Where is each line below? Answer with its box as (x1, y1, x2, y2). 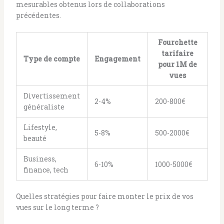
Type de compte (23, 54, 80, 64)
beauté (23, 133, 46, 143)
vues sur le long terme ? (15, 202, 99, 212)
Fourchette (157, 37, 197, 47)
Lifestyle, (23, 122, 57, 132)
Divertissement (23, 91, 80, 101)
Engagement (94, 54, 140, 64)
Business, (23, 154, 56, 164)
